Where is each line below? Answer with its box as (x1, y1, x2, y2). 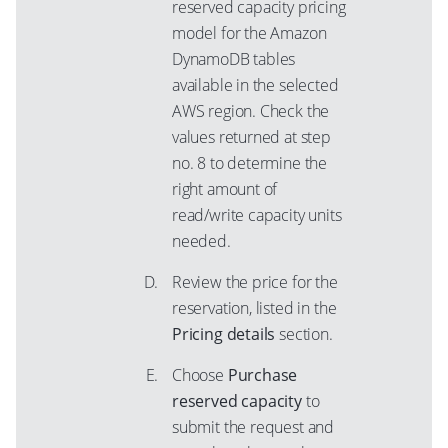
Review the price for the (172, 271, 338, 293)
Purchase (227, 364, 298, 386)
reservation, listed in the (172, 297, 337, 319)
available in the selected (172, 74, 339, 96)
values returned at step (172, 126, 331, 148)
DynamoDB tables (172, 48, 296, 70)
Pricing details (172, 323, 276, 345)
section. (275, 323, 333, 345)
